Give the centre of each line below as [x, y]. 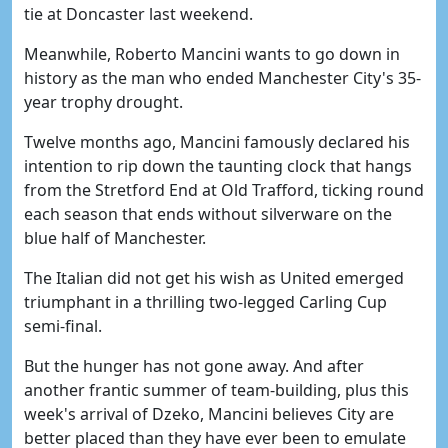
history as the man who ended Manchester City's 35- [222, 78]
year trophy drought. [103, 102]
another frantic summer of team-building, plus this [216, 390]
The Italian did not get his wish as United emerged [214, 278]
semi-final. [63, 326]
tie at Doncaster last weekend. [138, 14]
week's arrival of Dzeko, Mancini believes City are [209, 414]
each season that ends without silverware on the [208, 214]
